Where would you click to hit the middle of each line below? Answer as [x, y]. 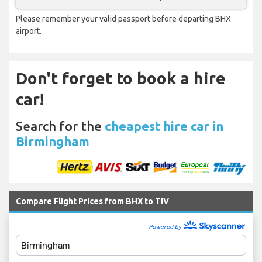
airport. [29, 31]
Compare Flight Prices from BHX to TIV [92, 201]
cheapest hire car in [164, 126]
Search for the [60, 126]
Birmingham [53, 142]
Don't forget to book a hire [121, 78]
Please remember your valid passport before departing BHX [123, 19]
